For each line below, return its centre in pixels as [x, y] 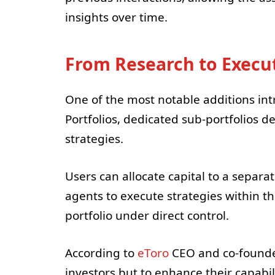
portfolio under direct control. [147, 216]
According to [101, 253]
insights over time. [116, 17]
